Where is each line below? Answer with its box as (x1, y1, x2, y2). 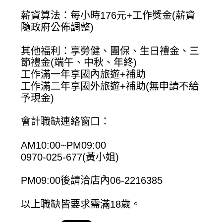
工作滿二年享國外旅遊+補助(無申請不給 (21, 80, 199, 92)
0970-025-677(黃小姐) (21, 151, 119, 163)
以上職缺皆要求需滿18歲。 (21, 198, 141, 210)
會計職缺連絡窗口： (21, 116, 111, 127)
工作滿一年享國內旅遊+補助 (21, 69, 146, 80)
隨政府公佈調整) (21, 21, 94, 33)
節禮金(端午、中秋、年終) (21, 57, 137, 68)
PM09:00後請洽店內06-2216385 (21, 175, 163, 186)
